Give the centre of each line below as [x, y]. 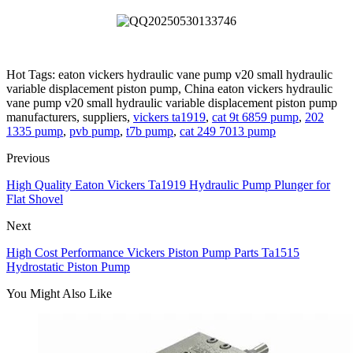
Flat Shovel [35, 199]
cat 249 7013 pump [228, 132]
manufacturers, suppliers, [70, 117]
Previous [28, 158]
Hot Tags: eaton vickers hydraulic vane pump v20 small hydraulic [169, 75]
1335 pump [35, 132]
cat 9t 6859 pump [255, 117]
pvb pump [95, 132]
